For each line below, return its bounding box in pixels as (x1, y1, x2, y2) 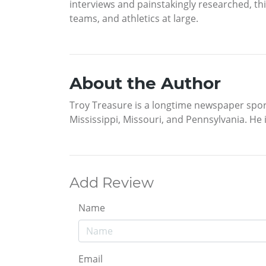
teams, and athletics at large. (69, 12, 198, 26)
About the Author (69, 73, 221, 94)
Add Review (69, 174, 154, 192)
